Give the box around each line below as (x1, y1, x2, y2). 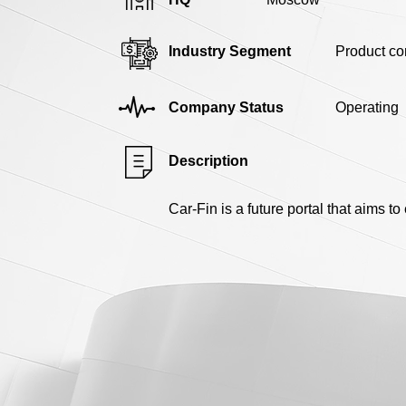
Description (169, 152, 248, 169)
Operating (335, 99, 399, 115)
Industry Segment (169, 43, 291, 59)
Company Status (169, 99, 284, 115)
